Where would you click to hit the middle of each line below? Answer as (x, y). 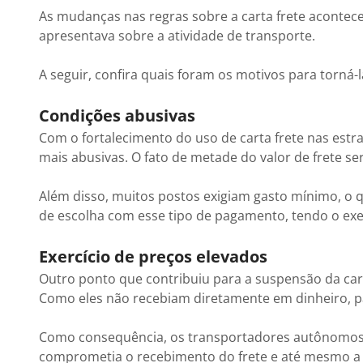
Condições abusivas (117, 115)
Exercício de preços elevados (153, 256)
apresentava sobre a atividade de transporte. (179, 36)
